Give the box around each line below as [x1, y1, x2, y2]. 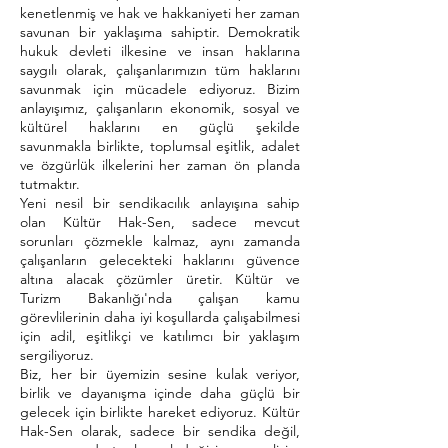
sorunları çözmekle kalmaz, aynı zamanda [20, 232, 300, 250]
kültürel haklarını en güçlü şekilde [20, 118, 300, 136]
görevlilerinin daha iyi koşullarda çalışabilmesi [20, 308, 300, 326]
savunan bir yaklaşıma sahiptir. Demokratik [20, 23, 300, 41]
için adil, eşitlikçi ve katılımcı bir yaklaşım [20, 327, 300, 345]
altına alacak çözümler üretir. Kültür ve [20, 270, 300, 288]
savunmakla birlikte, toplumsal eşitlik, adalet [20, 137, 300, 155]
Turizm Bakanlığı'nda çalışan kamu [20, 289, 300, 307]
